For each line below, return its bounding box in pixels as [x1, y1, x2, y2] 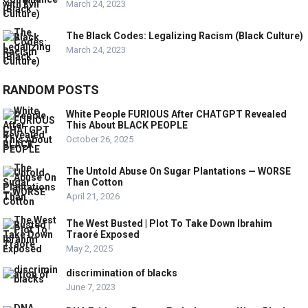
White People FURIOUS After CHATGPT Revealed [66, 108, 287, 120]
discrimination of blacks [66, 267, 178, 278]
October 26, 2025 [66, 133, 134, 144]
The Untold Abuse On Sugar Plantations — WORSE [66, 165, 291, 177]
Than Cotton [66, 176, 124, 188]
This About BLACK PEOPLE [66, 119, 188, 131]
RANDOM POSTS [3, 82, 100, 97]
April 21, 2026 [66, 190, 120, 201]
